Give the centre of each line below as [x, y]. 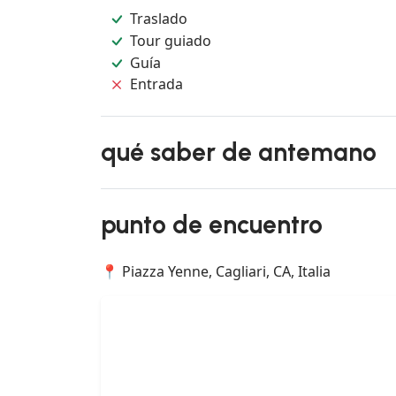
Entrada [157, 84]
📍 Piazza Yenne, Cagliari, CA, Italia [216, 272]
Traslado [159, 19]
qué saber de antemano [239, 152]
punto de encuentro [212, 225]
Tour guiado [171, 40]
